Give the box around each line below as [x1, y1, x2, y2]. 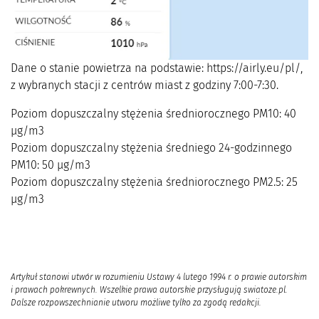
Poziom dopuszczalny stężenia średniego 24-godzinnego [11, 141, 292, 155]
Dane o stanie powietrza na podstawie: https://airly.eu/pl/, [11, 61, 303, 75]
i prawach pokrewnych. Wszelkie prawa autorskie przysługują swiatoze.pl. [11, 285, 288, 296]
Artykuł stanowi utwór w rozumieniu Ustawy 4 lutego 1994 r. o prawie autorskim [11, 272, 307, 283]
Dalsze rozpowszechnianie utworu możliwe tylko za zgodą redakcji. [11, 298, 261, 308]
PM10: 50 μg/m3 [11, 158, 90, 172]
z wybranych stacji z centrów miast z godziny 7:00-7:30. [11, 78, 278, 93]
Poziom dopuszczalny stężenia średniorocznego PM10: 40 [11, 107, 296, 121]
